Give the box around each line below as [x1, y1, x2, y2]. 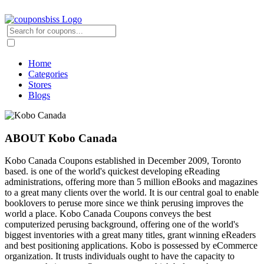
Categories [28, 69, 68, 79]
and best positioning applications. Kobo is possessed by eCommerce [5, 240, 258, 251]
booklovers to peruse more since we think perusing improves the [5, 198, 243, 209]
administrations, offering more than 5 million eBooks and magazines [5, 177, 258, 187]
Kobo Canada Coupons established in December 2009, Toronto [5, 156, 241, 166]
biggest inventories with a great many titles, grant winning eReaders [5, 230, 256, 240]
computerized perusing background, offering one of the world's [5, 219, 239, 230]
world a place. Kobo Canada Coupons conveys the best [5, 209, 211, 219]
